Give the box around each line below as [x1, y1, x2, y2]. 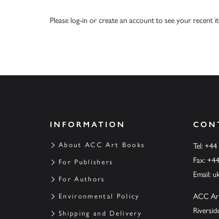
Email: [193, 170, 213, 179]
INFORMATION [50, 120, 126, 129]
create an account [99, 16, 154, 25]
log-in [70, 16, 88, 25]
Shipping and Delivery [59, 209, 142, 218]
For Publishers [59, 158, 113, 166]
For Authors [59, 175, 105, 183]
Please [50, 16, 70, 25]
